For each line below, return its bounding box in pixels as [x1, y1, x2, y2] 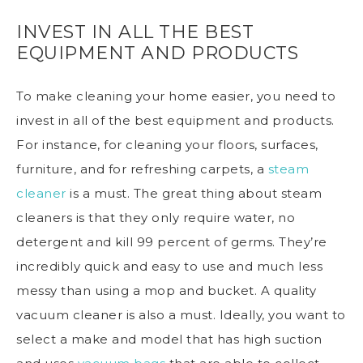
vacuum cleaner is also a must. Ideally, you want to [16, 306, 346, 322]
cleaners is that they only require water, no [16, 209, 295, 225]
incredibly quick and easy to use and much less [16, 258, 322, 274]
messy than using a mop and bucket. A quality [16, 282, 316, 298]
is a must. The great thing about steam [66, 185, 322, 201]
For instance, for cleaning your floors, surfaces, [16, 136, 318, 152]
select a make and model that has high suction [16, 331, 322, 347]
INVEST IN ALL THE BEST [16, 20, 254, 43]
